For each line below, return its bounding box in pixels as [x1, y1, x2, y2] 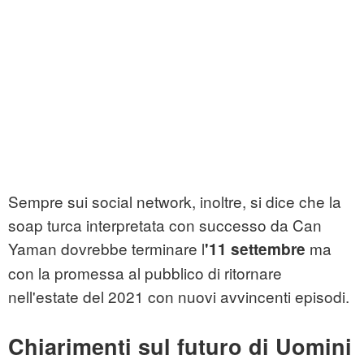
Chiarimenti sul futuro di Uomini [8, 331, 352, 362]
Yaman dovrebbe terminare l [8, 237, 205, 260]
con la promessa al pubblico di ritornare [8, 262, 282, 284]
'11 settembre [205, 238, 305, 261]
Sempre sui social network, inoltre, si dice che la [8, 190, 341, 213]
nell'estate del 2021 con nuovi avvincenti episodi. [8, 285, 349, 308]
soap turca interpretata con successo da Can [8, 214, 322, 236]
